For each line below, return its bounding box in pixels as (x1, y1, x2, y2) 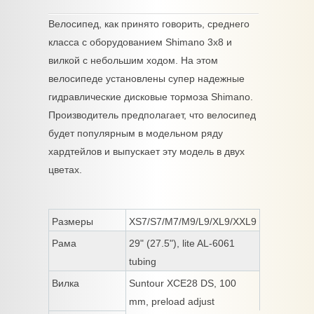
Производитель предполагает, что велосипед (48, 109, 256, 121)
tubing (129, 256, 156, 268)
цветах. (48, 164, 82, 176)
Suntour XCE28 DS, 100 (129, 278, 236, 289)
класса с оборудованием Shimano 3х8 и (48, 36, 232, 48)
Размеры (52, 216, 93, 228)
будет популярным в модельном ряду (48, 128, 223, 139)
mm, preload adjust (129, 296, 214, 308)
